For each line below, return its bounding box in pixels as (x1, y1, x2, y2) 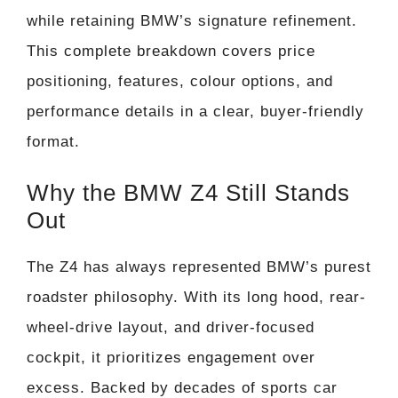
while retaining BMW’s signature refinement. (27, 12, 357, 29)
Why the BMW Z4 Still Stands (27, 179, 350, 207)
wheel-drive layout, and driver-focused (27, 319, 314, 337)
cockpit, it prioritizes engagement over (27, 349, 315, 367)
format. (27, 132, 80, 150)
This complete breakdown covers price (27, 42, 315, 60)
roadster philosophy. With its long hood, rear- (27, 289, 366, 306)
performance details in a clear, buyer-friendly (27, 102, 364, 120)
